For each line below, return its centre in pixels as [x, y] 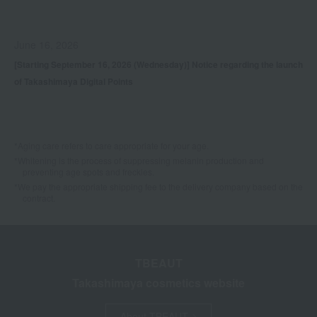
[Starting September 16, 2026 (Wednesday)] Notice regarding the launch [158, 65]
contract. [39, 198]
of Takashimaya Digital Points [74, 82]
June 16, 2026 [46, 45]
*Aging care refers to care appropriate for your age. [111, 146]
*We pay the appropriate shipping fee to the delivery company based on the [158, 187]
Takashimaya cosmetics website [158, 283]
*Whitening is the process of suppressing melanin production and [139, 161]
